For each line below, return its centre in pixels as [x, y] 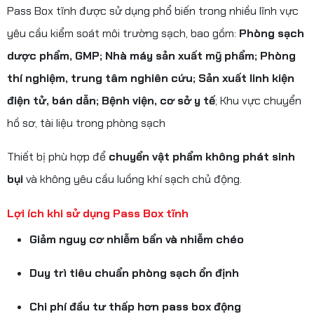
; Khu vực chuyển [258, 100]
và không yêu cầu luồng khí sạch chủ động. [132, 179]
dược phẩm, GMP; [56, 55]
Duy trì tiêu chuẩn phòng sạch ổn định [134, 273]
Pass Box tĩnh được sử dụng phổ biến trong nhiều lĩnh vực [153, 11]
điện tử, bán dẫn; [54, 100]
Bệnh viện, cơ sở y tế [158, 100]
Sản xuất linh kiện [246, 78]
